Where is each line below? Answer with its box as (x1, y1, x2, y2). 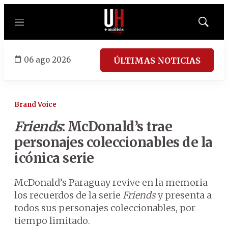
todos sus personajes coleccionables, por (14, 202, 195, 214)
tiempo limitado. (14, 215, 90, 226)
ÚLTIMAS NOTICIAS (113, 55, 201, 66)
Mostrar (203, 21, 225, 29)
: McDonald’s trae (62, 118, 172, 135)
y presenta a (156, 189, 212, 201)
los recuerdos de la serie (14, 189, 123, 201)
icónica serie (14, 150, 94, 166)
